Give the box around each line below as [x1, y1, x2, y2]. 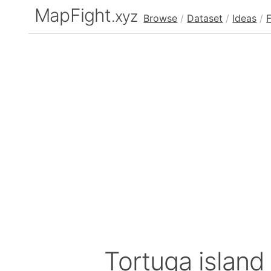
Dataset [187, 12, 223, 24]
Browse [143, 12, 178, 24]
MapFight [34, 4, 111, 26]
